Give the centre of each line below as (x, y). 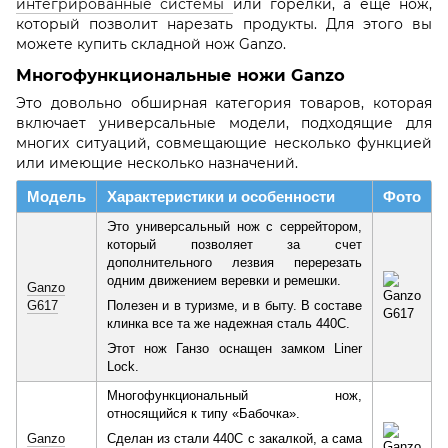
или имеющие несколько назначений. (157, 162)
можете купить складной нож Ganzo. (153, 43)
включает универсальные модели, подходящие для (224, 122)
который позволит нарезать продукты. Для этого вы (224, 23)
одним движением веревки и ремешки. (224, 280)
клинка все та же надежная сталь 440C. (228, 323)
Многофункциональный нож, (234, 395)
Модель (56, 196)
